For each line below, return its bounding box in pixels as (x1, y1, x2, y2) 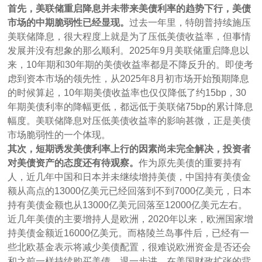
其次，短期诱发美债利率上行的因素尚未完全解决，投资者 (8, 143, 251, 154)
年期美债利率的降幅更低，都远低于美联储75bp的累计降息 (8, 101, 254, 112)
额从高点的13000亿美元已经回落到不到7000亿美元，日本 (8, 185, 252, 196)
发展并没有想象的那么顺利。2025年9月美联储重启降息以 (8, 45, 250, 56)
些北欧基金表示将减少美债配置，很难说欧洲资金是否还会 (8, 242, 251, 252)
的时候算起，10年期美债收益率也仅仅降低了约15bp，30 (8, 87, 247, 98)
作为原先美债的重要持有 (139, 157, 242, 168)
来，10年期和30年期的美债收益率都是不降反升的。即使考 (8, 59, 254, 70)
